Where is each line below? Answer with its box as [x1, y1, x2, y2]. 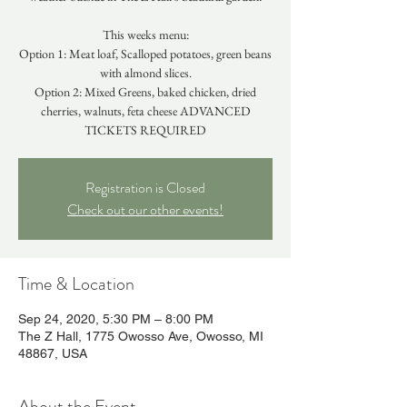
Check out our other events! [67, 199, 223, 220]
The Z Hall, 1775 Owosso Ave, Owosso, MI [18, 329, 263, 343]
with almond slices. [99, 65, 192, 81]
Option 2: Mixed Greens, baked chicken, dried [35, 84, 256, 100]
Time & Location [18, 271, 134, 297]
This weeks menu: [102, 26, 189, 43]
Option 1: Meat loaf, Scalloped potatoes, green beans [19, 45, 272, 62]
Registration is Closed [85, 177, 205, 198]
